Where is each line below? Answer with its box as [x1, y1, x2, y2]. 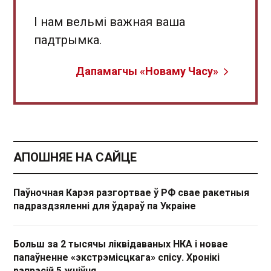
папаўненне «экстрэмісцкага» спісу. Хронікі [13, 252, 220, 263]
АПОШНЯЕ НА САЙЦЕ [13, 150, 137, 165]
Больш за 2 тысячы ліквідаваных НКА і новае [13, 238, 228, 250]
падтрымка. [34, 33, 102, 47]
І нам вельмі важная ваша [34, 15, 185, 29]
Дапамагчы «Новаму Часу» [76, 65, 218, 77]
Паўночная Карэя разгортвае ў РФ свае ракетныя [13, 187, 249, 198]
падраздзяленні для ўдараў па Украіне [13, 200, 196, 212]
